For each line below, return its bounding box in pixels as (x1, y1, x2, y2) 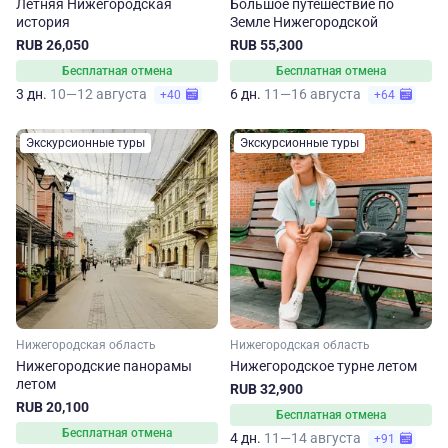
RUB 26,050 (16, 37, 89, 53)
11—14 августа (264, 430, 364, 446)
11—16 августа (264, 86, 364, 102)
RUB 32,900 (230, 381, 303, 397)
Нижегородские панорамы (16, 358, 192, 374)
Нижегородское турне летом (230, 358, 417, 374)
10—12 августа (50, 86, 150, 102)
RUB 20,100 (16, 399, 89, 415)
